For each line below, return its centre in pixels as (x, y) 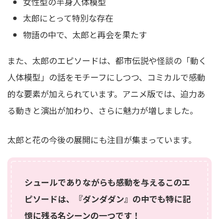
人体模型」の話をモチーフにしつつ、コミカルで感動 (106, 77)
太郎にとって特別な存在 (68, 18)
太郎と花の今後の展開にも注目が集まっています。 (102, 139)
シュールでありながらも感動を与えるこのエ (107, 182)
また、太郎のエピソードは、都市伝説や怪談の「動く (107, 60)
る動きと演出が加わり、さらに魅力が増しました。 (103, 110)
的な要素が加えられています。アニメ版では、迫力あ (106, 93)
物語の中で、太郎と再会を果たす (85, 34)
